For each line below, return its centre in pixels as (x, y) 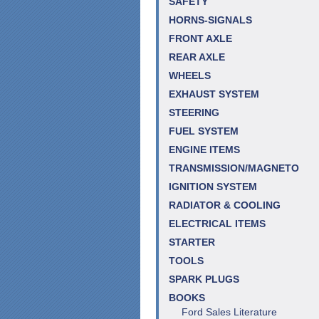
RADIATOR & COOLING (224, 205)
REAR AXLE (197, 57)
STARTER (192, 242)
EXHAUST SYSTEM (214, 94)
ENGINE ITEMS (204, 150)
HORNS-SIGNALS (210, 20)
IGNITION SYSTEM (213, 187)
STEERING (194, 113)
